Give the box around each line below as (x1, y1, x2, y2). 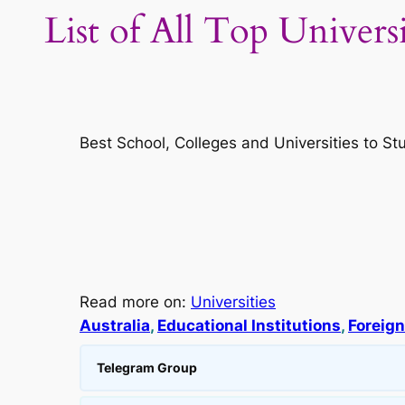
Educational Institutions (157, 316, 341, 335)
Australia (80, 316, 150, 335)
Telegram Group (97, 360, 197, 376)
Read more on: (80, 293, 191, 312)
